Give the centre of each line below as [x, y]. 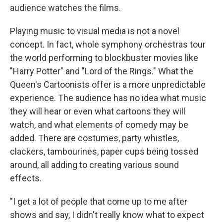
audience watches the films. [65, 8]
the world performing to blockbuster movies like [104, 58]
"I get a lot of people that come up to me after [99, 202]
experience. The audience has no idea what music [108, 98]
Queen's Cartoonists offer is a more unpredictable [108, 85]
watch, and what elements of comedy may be [99, 125]
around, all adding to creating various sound [94, 165]
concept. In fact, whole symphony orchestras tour [108, 45]
